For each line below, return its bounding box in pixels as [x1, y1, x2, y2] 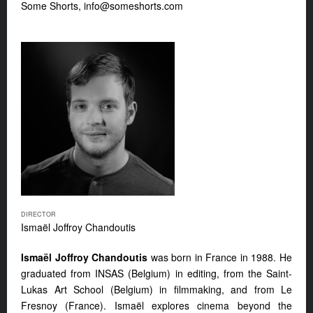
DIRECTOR [21, 210, 56, 219]
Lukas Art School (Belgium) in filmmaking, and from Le [21, 282, 292, 297]
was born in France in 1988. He [150, 250, 293, 265]
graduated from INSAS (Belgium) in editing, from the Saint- [21, 266, 292, 281]
